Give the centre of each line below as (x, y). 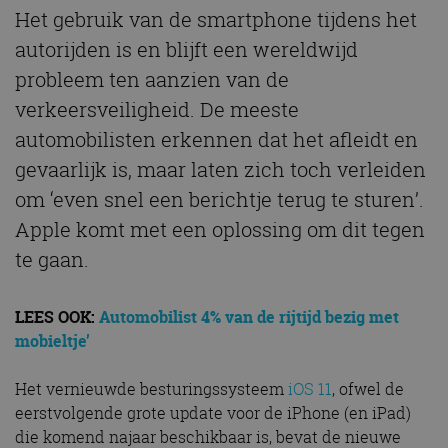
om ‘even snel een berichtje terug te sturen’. (219, 200)
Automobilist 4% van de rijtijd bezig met (249, 317)
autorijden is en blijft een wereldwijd (186, 50)
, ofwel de (368, 389)
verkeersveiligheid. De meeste (157, 110)
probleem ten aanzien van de (152, 80)
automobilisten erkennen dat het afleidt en (216, 140)
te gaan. (52, 260)
